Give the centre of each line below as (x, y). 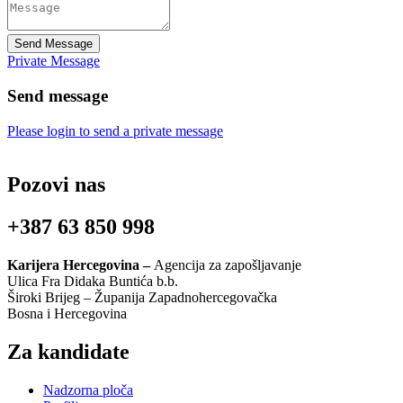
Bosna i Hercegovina (67, 314)
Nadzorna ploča (88, 390)
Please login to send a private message (115, 130)
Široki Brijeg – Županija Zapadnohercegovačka (142, 298)
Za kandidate (68, 352)
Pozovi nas (56, 185)
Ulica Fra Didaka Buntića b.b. (93, 282)
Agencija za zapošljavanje (228, 265)
